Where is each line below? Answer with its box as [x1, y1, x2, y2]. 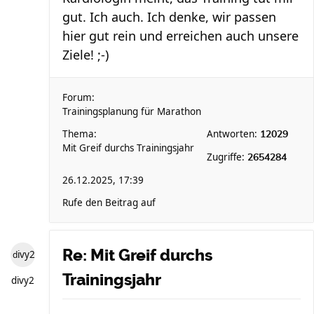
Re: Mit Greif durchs [62, 245, 212, 265]
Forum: [62, 91, 95, 104]
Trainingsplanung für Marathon [62, 105, 201, 118]
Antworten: [207, 128, 260, 140]
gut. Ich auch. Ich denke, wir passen [62, 8, 276, 25]
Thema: [62, 128, 97, 140]
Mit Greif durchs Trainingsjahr [62, 142, 194, 154]
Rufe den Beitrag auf [62, 196, 156, 209]
